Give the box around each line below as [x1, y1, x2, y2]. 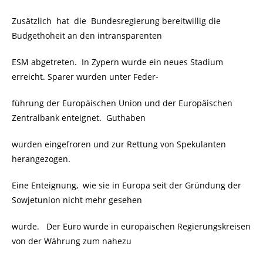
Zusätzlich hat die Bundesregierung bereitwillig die [12, 15, 221, 27]
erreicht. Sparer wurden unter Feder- [12, 71, 159, 83]
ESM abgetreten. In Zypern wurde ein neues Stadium [12, 56, 223, 68]
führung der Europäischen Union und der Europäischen [12, 97, 232, 109]
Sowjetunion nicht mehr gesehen [12, 194, 142, 206]
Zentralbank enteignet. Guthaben [12, 112, 146, 124]
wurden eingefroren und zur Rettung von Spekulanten [12, 139, 226, 150]
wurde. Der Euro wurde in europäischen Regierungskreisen [12, 221, 251, 232]
